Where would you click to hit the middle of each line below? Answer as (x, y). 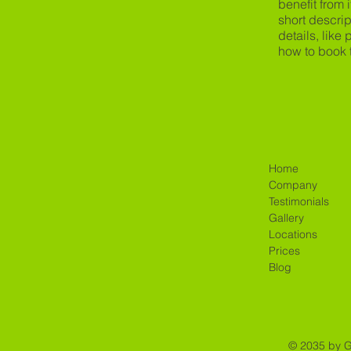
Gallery (286, 218)
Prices (284, 251)
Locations (293, 235)
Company (293, 185)
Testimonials (299, 202)
